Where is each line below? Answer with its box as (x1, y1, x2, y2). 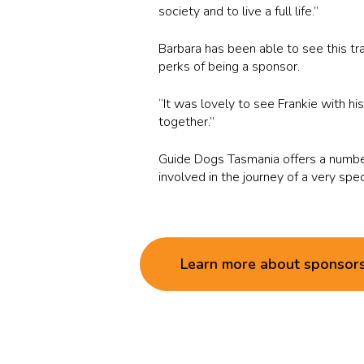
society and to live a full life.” (158, 2, 319, 20)
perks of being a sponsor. (158, 57, 301, 76)
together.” (158, 112, 215, 131)
